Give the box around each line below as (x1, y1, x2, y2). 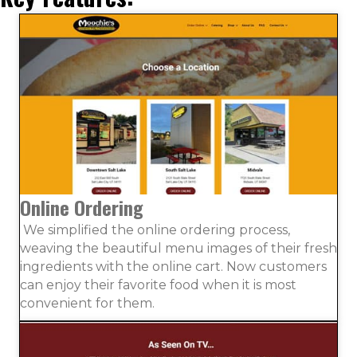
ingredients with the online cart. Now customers (20, 258, 327, 274)
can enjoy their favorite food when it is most (20, 277, 296, 292)
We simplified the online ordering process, (23, 222, 290, 237)
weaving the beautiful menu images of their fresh (20, 240, 337, 256)
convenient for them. (20, 295, 155, 311)
